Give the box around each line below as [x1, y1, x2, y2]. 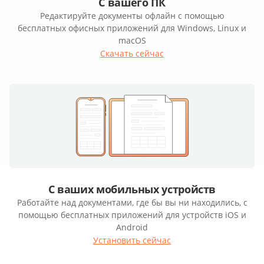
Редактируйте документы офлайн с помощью [39, 10, 225, 22]
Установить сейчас [93, 235, 171, 246]
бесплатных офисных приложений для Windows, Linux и [18, 22, 246, 34]
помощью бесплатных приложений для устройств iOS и [18, 209, 246, 221]
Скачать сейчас [100, 48, 164, 60]
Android [116, 222, 148, 233]
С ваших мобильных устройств [48, 182, 216, 197]
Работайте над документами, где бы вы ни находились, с [16, 197, 247, 209]
